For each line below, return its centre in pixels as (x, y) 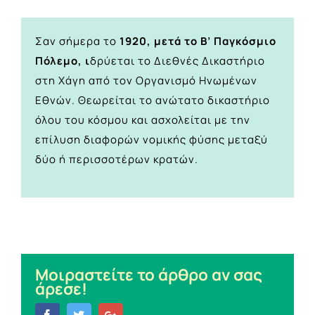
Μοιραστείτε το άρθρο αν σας (149, 274)
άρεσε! (61, 288)
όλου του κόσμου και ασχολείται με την (143, 120)
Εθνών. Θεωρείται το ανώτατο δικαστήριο (153, 100)
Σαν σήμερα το (77, 41)
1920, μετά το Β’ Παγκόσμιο (198, 41)
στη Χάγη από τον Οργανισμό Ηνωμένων (146, 80)
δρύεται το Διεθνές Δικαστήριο (178, 60)
